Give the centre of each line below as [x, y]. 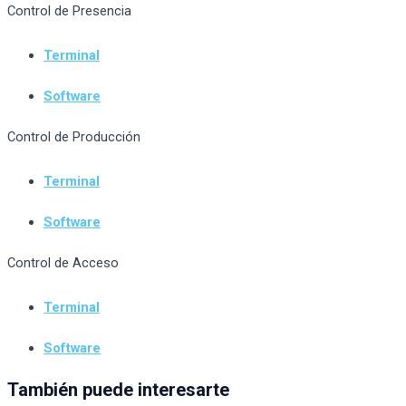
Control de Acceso [63, 263]
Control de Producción [74, 137]
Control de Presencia [69, 11]
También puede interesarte [118, 390]
